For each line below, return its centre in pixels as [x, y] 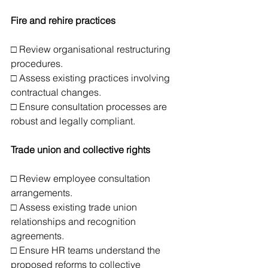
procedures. [37, 63]
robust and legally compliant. [73, 121]
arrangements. [42, 193]
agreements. [37, 236]
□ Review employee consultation [82, 178]
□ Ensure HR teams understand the [87, 250]
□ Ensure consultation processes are [90, 106]
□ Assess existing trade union [75, 207]
